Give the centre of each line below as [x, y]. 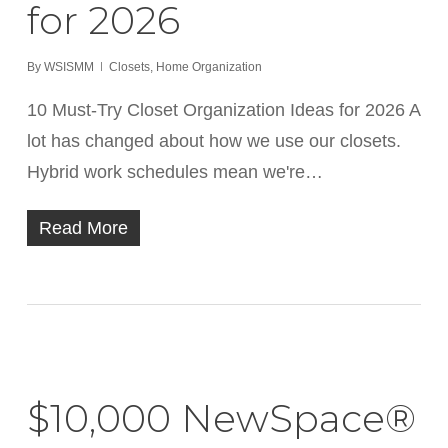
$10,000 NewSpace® [221, 418]
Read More [83, 228]
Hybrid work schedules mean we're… [174, 172]
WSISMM [68, 67]
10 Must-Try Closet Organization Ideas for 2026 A [223, 110]
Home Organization [208, 67]
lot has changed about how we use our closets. [213, 141]
